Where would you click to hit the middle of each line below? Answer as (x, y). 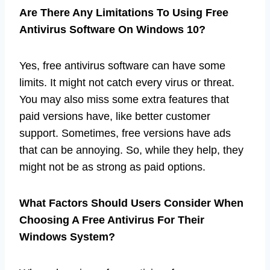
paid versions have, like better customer (115, 116)
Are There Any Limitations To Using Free (124, 12)
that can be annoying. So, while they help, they (131, 150)
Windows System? (67, 237)
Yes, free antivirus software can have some (122, 65)
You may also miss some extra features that (124, 99)
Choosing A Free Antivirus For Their (112, 220)
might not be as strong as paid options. (112, 167)
